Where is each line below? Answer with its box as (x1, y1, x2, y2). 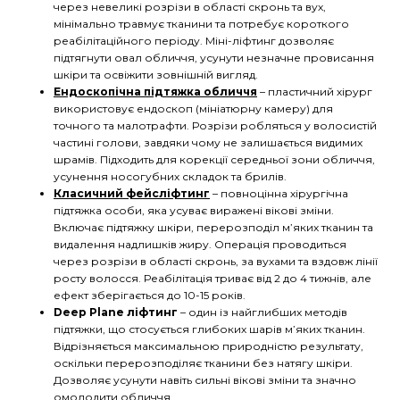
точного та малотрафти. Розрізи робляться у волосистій (54, 118, 377, 132)
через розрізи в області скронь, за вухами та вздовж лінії (54, 254, 378, 268)
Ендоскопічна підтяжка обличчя (54, 84, 257, 98)
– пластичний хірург (260, 84, 372, 98)
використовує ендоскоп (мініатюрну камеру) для (54, 101, 333, 115)
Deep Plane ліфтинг (54, 304, 178, 319)
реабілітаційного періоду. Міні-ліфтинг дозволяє (54, 33, 334, 47)
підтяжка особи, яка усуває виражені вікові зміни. (54, 203, 334, 217)
